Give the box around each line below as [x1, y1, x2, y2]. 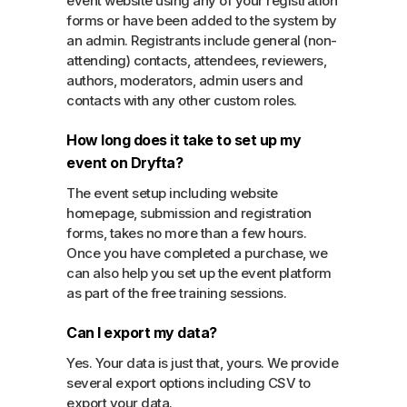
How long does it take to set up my [66, 130, 302, 149]
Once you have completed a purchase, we [66, 243, 328, 262]
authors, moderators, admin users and [66, 71, 303, 89]
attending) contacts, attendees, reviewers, [66, 51, 327, 69]
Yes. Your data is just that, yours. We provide [66, 353, 339, 372]
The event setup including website [66, 184, 278, 202]
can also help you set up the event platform [66, 263, 332, 282]
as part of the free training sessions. [66, 283, 287, 302]
